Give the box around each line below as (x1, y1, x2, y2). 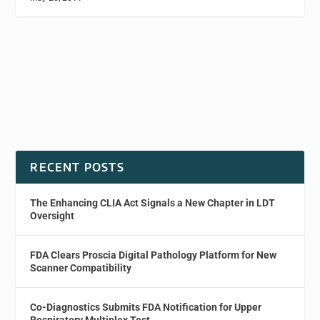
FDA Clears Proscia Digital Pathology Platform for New (30, 249, 277, 261)
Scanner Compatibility (30, 262, 132, 274)
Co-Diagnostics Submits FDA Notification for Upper (30, 301, 262, 314)
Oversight (30, 210, 75, 222)
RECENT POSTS (30, 160, 124, 175)
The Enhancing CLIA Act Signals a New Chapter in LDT (30, 197, 276, 209)
